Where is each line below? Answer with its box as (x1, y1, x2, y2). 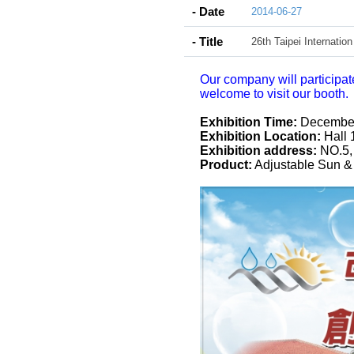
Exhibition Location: (200, 130, 321, 143)
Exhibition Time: (200, 115, 297, 129)
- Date (192, 5, 224, 18)
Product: (200, 158, 252, 171)
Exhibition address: (200, 144, 317, 157)
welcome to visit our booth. (200, 87, 348, 100)
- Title (192, 35, 223, 48)
